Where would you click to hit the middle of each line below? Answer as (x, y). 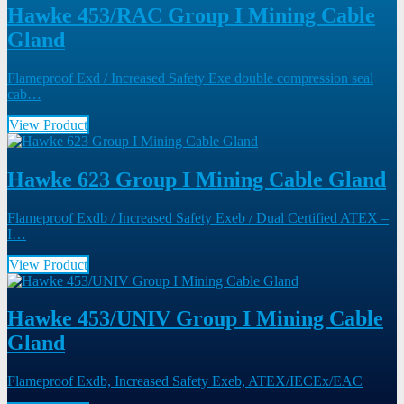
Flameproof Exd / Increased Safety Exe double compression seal (190, 78)
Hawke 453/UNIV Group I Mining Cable (195, 319)
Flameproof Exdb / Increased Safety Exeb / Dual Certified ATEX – (198, 217)
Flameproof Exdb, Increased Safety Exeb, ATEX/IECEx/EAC (185, 381)
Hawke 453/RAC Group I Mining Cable (191, 15)
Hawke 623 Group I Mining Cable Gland (197, 179)
